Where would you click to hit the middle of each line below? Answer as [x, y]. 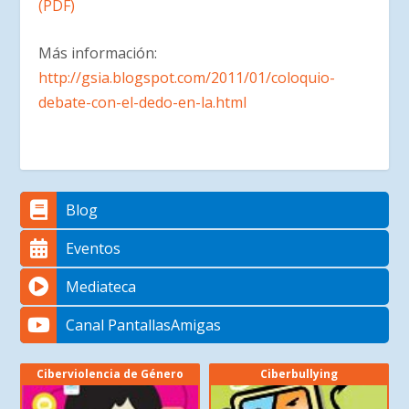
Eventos [94, 249]
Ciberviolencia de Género [110, 374]
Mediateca [101, 287]
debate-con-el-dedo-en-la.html [143, 103]
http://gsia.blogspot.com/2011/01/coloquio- [187, 78]
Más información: [98, 53]
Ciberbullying [299, 374]
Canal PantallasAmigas [144, 325]
